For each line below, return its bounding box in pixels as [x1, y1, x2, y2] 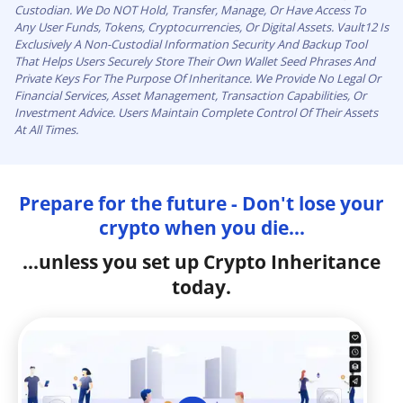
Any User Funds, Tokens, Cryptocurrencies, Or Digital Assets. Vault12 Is [14, 19, 389, 36]
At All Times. [14, 121, 78, 139]
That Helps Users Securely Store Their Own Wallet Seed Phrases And [14, 53, 375, 70]
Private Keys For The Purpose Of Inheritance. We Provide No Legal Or [14, 70, 381, 87]
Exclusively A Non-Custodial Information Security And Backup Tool [14, 36, 367, 53]
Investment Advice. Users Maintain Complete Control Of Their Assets [14, 104, 378, 121]
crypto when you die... [98, 215, 305, 241]
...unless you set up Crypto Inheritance [22, 249, 381, 275]
